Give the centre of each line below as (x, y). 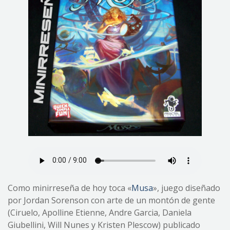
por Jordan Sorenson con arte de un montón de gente (111, 200)
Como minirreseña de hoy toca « (70, 188)
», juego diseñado (187, 188)
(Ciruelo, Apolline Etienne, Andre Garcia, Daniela (100, 212)
